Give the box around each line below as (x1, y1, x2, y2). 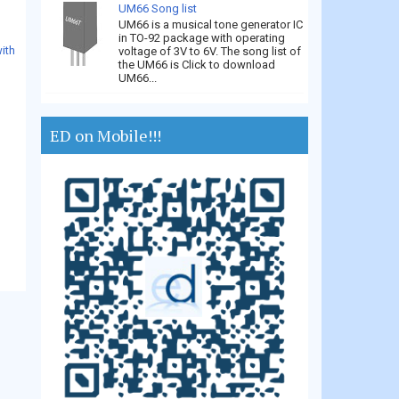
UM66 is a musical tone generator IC (118, 17, 304, 31)
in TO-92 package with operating (118, 30, 286, 45)
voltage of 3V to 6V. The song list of (118, 44, 302, 58)
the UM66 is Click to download (118, 57, 276, 71)
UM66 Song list (118, 2, 198, 16)
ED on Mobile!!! (50, 124, 161, 146)
